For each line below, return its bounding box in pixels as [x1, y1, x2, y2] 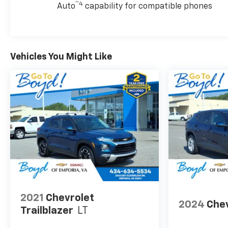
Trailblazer [20, 206, 73, 216]
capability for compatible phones [83, 3, 213, 11]
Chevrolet [46, 193, 94, 204]
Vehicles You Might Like [10, 52, 112, 62]
